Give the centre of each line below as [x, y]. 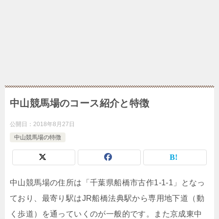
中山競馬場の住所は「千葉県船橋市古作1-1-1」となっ [108, 183]
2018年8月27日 [54, 124]
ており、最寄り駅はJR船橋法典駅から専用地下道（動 [107, 198]
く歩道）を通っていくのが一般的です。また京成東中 [106, 214]
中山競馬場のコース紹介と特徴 [80, 103]
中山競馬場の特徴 [38, 137]
